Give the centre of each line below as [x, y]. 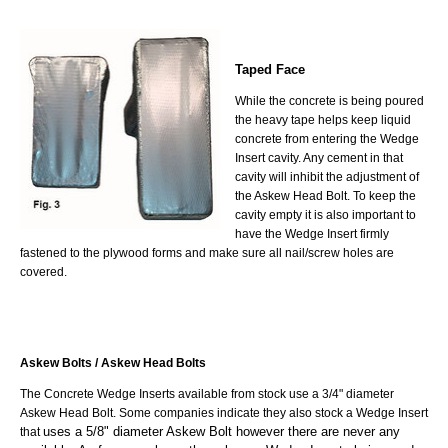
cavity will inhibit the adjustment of [327, 176]
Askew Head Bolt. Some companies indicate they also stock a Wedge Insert [224, 413]
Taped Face [270, 69]
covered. [43, 271]
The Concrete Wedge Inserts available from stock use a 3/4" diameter [207, 394]
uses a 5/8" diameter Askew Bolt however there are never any [221, 432]
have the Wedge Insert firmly [312, 233]
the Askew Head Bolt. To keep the [325, 195]
